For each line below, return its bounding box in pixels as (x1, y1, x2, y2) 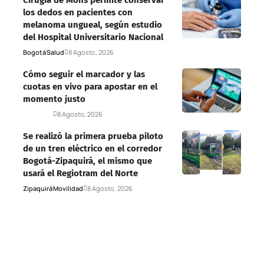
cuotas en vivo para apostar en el (23, 81, 157, 92)
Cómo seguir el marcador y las (23, 68, 145, 80)
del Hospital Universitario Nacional (23, 31, 163, 42)
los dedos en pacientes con (23, 6, 133, 18)
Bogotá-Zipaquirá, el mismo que (23, 155, 152, 166)
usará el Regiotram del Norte (23, 167, 138, 179)
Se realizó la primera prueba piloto (23, 130, 163, 141)
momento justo (23, 93, 85, 104)
